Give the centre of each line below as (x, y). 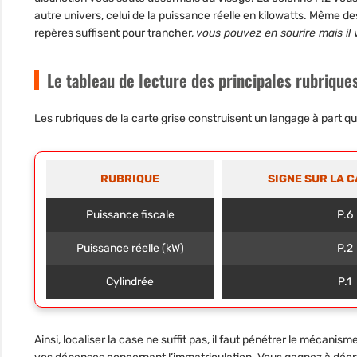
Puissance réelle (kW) (130, 249)
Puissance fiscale (130, 215)
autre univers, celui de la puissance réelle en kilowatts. (172, 16)
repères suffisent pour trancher (113, 33)
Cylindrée (130, 282)
